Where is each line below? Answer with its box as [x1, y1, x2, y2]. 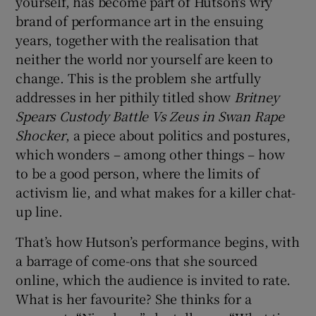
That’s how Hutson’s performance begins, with [16, 231, 300, 250]
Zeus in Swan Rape [166, 106, 285, 125]
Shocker [16, 125, 66, 144]
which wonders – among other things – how [16, 144, 285, 163]
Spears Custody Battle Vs [16, 106, 166, 125]
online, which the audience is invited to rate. [16, 269, 291, 288]
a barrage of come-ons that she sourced [16, 250, 257, 269]
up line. [16, 201, 63, 220]
